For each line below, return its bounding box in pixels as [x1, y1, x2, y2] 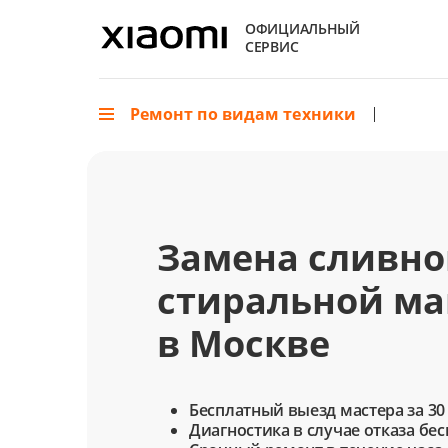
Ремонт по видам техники [129, 103, 357, 125]
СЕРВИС [245, 37, 299, 56]
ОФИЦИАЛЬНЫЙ [245, 19, 360, 38]
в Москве [157, 319, 330, 368]
